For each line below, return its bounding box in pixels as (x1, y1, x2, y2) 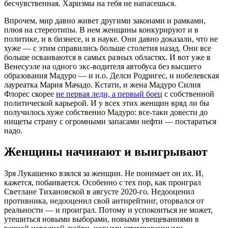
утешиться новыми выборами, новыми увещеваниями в (4, 215, 199, 224)
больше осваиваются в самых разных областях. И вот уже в (4, 52, 211, 62)
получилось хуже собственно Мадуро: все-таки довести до (4, 107, 208, 117)
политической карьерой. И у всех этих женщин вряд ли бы (4, 98, 209, 107)
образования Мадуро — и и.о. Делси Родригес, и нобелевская (4, 71, 219, 80)
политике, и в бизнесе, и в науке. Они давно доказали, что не (4, 34, 218, 43)
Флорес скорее (4, 89, 56, 98)
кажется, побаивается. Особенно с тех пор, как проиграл (4, 178, 201, 187)
